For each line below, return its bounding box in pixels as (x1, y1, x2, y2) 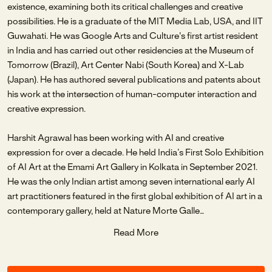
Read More (114, 229, 158, 237)
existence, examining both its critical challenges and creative (7, 3, 243, 12)
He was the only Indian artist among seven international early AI (7, 178, 255, 186)
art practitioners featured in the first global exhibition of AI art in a (7, 192, 262, 201)
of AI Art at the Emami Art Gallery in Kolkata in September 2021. (7, 163, 257, 172)
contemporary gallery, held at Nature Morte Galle (7, 207, 200, 216)
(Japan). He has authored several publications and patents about (7, 76, 260, 84)
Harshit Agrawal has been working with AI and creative (7, 134, 224, 143)
